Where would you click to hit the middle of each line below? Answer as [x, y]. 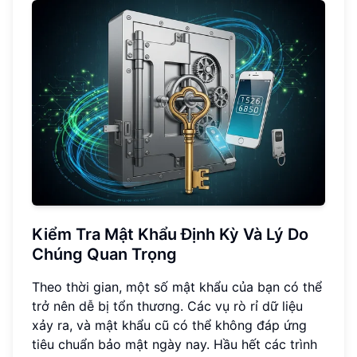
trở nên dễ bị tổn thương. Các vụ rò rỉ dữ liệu [167, 306]
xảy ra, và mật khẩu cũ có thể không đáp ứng [169, 325]
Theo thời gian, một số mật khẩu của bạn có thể [177, 286]
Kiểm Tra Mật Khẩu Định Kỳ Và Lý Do [170, 234]
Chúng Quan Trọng [104, 254]
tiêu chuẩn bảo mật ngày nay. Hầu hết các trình [175, 344]
